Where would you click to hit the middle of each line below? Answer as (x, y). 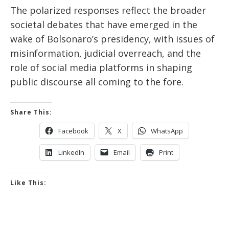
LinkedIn (71, 153)
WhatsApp (167, 131)
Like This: (28, 183)
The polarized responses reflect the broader (108, 10)
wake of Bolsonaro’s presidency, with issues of (112, 39)
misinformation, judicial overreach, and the (106, 53)
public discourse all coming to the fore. (97, 82)
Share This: (31, 112)
